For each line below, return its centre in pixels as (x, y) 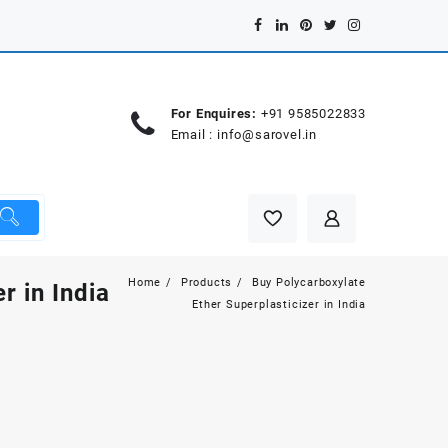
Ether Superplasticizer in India (279, 305)
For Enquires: (213, 113)
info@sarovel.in (266, 134)
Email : (193, 134)
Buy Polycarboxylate (308, 283)
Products (206, 283)
